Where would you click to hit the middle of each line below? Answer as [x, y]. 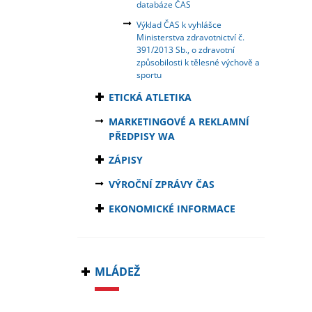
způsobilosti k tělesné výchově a [198, 62]
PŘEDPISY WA [141, 136]
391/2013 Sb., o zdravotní [185, 49]
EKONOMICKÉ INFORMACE [172, 208]
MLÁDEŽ [117, 271]
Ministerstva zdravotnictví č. [190, 37]
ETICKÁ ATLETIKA [150, 97]
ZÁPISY [125, 159]
